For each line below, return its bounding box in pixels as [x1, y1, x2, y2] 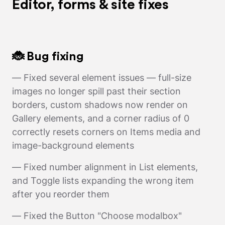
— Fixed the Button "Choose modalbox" [12, 210, 182, 221]
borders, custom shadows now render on [12, 99, 188, 110]
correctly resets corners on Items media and [12, 126, 200, 137]
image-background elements [12, 140, 134, 151]
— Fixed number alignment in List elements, [12, 161, 198, 172]
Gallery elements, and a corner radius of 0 [12, 113, 189, 124]
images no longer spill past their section [12, 85, 181, 96]
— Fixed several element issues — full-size [12, 72, 191, 83]
